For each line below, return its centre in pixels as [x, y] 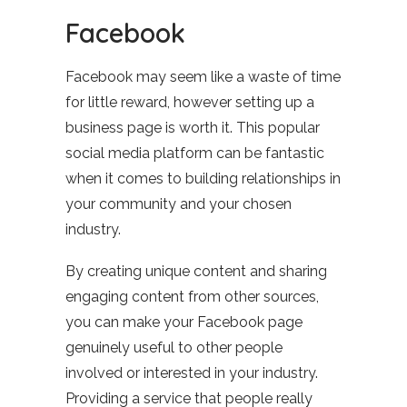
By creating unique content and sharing [196, 271]
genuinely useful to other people [174, 347]
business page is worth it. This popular [193, 128]
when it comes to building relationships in [203, 179]
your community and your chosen [179, 204]
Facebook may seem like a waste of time [203, 77]
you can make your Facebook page [184, 322]
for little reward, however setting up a [190, 102]
